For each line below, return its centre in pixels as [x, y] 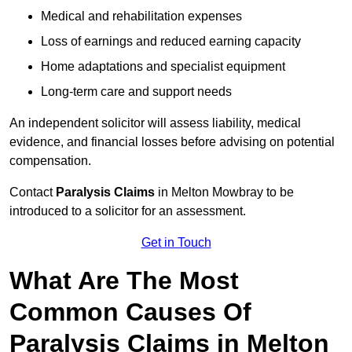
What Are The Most [124, 281]
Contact [33, 192]
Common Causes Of [130, 312]
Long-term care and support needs [136, 92]
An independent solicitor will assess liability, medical [155, 123]
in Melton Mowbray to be [226, 192]
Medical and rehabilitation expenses [141, 16]
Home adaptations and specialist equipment [163, 67]
